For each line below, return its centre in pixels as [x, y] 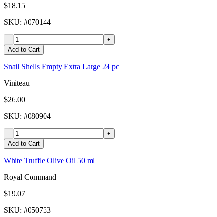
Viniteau [17, 83]
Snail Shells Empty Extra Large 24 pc [62, 67]
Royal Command [30, 177]
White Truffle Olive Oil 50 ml [49, 161]
